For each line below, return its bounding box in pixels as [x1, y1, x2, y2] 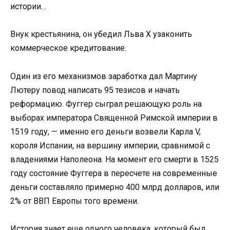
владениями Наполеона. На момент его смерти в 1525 [10, 154, 219, 164]
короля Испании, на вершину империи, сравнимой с [10, 140, 210, 150]
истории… [10, 2, 46, 12]
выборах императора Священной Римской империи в [10, 112, 218, 123]
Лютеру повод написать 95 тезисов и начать [10, 85, 180, 95]
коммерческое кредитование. [10, 43, 126, 53]
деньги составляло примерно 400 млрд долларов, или [10, 182, 219, 192]
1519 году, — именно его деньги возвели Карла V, [10, 126, 201, 137]
